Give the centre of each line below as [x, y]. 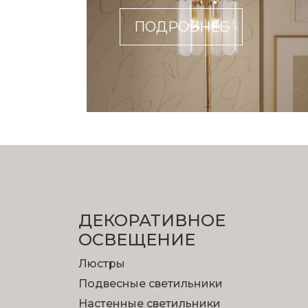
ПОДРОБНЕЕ [181, 27]
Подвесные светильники [151, 284]
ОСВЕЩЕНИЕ [137, 240]
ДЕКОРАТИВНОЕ [152, 221]
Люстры [102, 264]
